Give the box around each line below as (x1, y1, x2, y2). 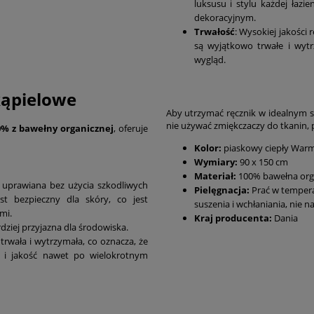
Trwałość (193, 25, 235, 39)
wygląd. (193, 53, 226, 67)
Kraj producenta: (193, 212, 272, 225)
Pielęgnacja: (193, 184, 250, 197)
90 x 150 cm (237, 156, 288, 169)
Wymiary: (193, 156, 238, 169)
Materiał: (193, 170, 236, 183)
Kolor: (193, 142, 224, 155)
